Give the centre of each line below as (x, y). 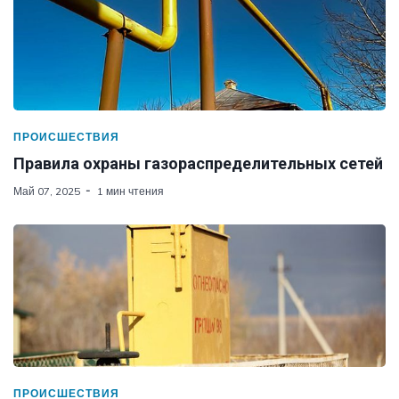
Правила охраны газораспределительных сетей (198, 163)
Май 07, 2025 (47, 191)
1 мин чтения (130, 191)
